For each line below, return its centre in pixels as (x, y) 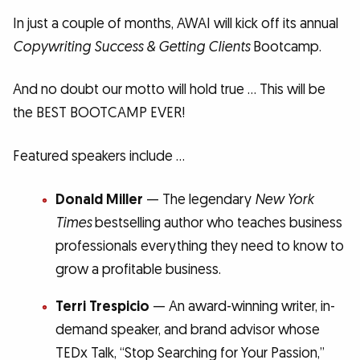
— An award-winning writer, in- (242, 307)
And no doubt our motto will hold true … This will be (169, 90)
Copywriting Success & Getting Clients (131, 47)
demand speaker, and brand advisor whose (187, 330)
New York (284, 199)
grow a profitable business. (138, 269)
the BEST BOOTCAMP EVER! (99, 113)
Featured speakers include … (99, 156)
